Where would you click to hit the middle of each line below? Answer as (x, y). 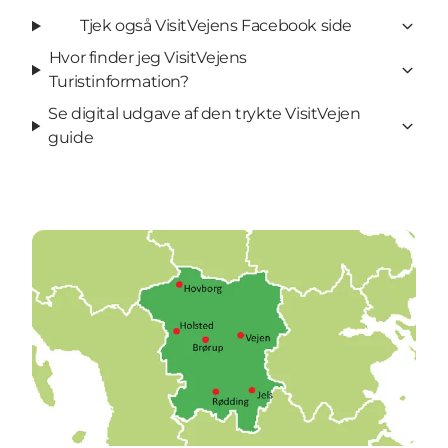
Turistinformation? (118, 82)
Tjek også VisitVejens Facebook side (215, 26)
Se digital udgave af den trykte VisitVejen (204, 114)
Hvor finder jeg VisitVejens (147, 58)
